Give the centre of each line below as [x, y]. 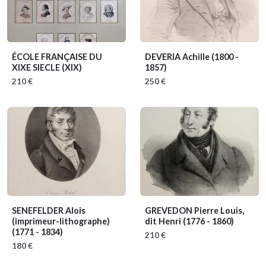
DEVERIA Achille [178, 56]
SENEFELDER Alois [49, 210]
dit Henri [164, 221]
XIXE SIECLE [37, 67]
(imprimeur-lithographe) [61, 221]
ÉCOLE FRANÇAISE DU [57, 56]
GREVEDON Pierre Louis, [194, 210]
